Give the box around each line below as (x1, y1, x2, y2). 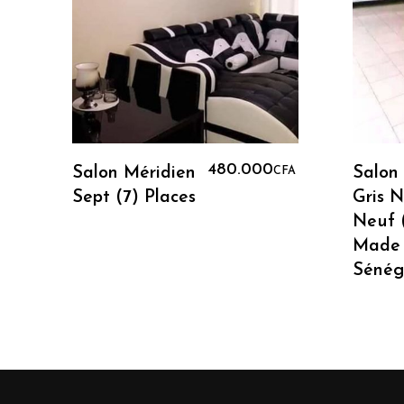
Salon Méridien (72, 163, 196, 182)
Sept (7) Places (72, 188, 196, 207)
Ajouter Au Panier (159, 156, 249, 168)
